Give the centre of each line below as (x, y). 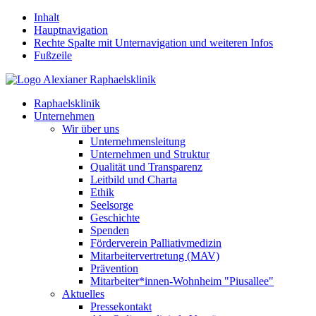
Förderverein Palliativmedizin (156, 243)
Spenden (110, 230)
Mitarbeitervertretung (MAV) (155, 256)
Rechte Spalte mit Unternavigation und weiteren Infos (153, 43)
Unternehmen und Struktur (150, 154)
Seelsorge (112, 205)
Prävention (114, 268)
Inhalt (47, 17)
